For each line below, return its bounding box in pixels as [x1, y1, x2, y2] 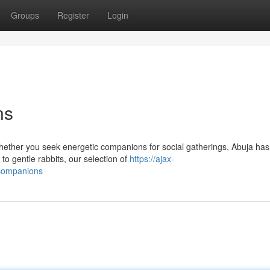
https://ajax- [130, 152, 174, 165]
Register [57, 9, 89, 21]
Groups [11, 9, 39, 21]
